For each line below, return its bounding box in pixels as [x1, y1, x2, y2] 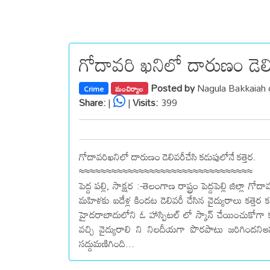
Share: [79, 92, 106, 112]
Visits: [133, 92, 159, 112]
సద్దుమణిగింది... [79, 233, 134, 253]
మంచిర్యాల [115, 81, 144, 96]
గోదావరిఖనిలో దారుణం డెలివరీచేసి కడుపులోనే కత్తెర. [79, 146, 256, 166]
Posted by [151, 78, 198, 98]
